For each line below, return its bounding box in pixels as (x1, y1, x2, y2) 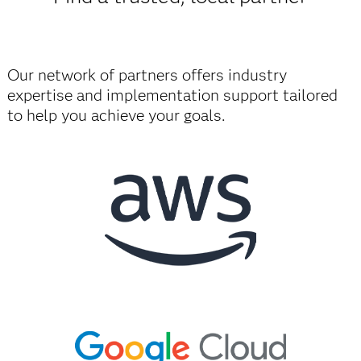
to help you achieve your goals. (6, 105, 226, 125)
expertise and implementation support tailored (6, 85, 338, 105)
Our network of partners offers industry (6, 64, 287, 85)
